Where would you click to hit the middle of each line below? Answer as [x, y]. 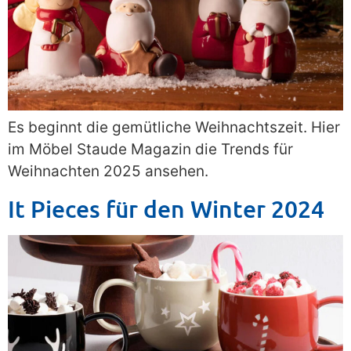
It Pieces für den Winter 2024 [166, 208]
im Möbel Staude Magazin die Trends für [150, 150]
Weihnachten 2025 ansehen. [108, 172]
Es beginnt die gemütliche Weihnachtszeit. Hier [174, 128]
